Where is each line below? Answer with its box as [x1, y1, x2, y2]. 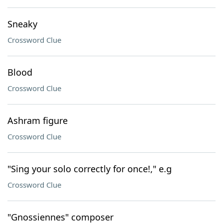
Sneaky [7, 18, 37, 30]
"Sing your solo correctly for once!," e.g [7, 163, 172, 175]
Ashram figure [7, 114, 68, 126]
